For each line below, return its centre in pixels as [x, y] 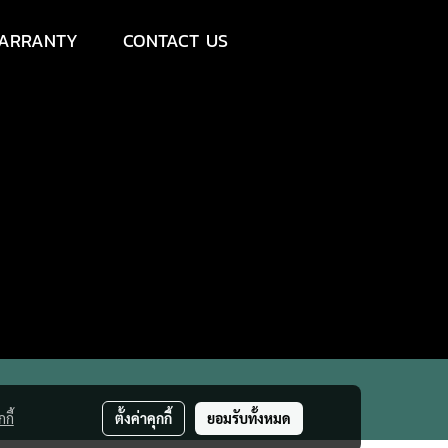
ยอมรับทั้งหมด [249, 418]
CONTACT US [175, 40]
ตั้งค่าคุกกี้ [144, 418]
